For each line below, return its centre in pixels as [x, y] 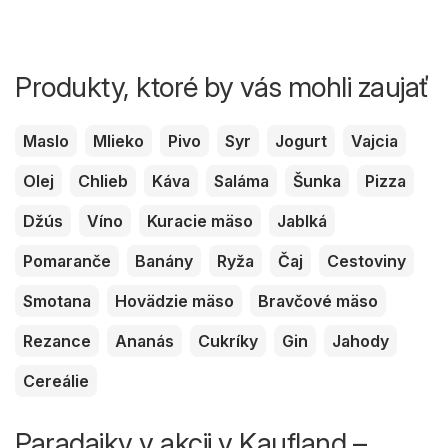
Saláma [241, 181]
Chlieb [103, 181]
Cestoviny [366, 261]
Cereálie [56, 381]
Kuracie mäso [200, 221]
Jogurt [301, 141]
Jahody [360, 341]
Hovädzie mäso [174, 301]
